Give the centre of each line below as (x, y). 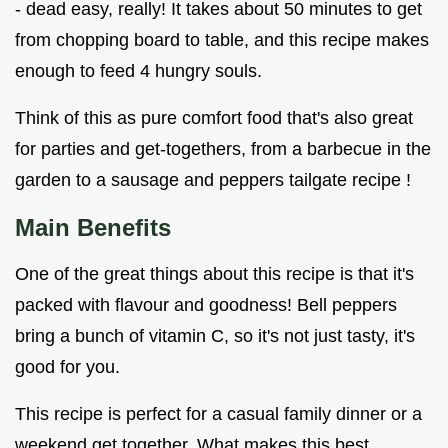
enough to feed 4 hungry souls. (138, 71)
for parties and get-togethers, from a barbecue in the (223, 149)
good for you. (67, 367)
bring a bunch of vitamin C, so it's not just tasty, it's (215, 336)
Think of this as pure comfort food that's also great (214, 118)
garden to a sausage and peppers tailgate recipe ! (213, 180)
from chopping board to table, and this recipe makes (222, 40)
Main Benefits (93, 228)
